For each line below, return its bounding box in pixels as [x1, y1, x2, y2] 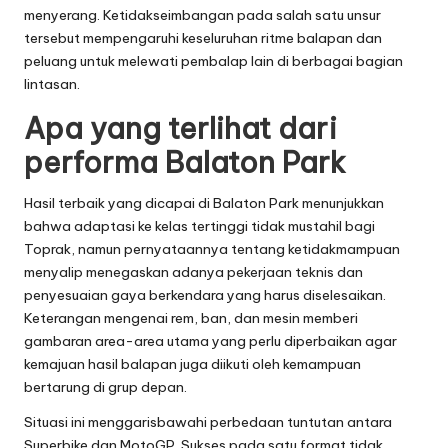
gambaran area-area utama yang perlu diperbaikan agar [24, 331, 397, 350]
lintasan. [24, 74, 80, 93]
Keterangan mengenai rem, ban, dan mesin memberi [24, 308, 358, 327]
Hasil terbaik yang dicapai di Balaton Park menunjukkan [24, 193, 384, 212]
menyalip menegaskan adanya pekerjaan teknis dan [24, 262, 363, 281]
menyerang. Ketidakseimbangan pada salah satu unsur [24, 5, 381, 24]
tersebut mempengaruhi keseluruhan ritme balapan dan [24, 28, 382, 47]
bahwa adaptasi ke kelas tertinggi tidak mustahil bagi [24, 216, 375, 235]
